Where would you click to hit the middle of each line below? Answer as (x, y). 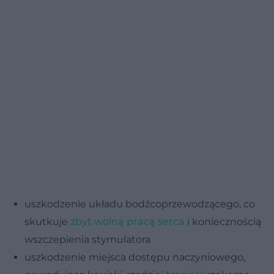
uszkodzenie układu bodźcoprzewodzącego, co (140, 204)
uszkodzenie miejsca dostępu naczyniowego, (135, 257)
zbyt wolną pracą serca (128, 221)
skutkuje (47, 221)
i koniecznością (223, 221)
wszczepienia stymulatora (87, 239)
